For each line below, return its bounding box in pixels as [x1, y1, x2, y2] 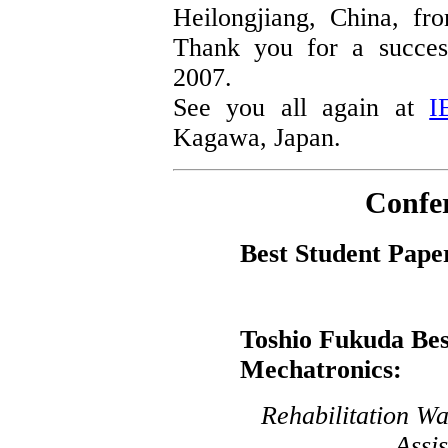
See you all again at [173, 93, 430, 122]
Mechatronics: [239, 355, 402, 384]
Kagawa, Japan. [173, 123, 341, 152]
